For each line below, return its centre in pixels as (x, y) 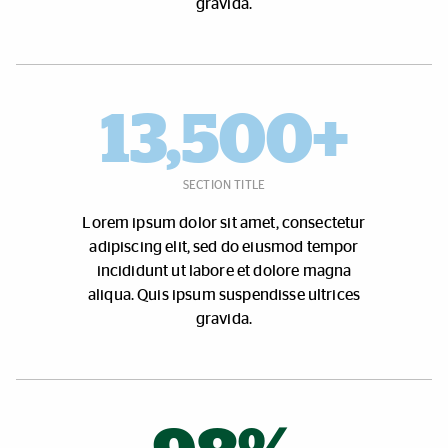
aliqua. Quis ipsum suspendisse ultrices (224, 294)
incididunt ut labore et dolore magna (224, 270)
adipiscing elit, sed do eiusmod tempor (224, 246)
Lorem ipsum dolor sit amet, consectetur (224, 222)
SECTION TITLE (224, 185)
